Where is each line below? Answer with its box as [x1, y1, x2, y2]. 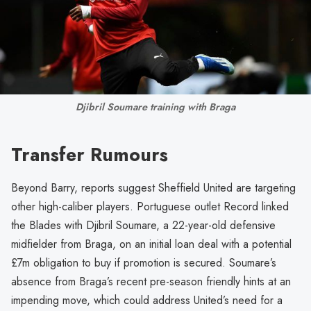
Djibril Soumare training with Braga [76, 99, 235, 114]
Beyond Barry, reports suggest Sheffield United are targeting [11, 180, 296, 196]
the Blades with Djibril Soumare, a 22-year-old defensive [11, 217, 276, 234]
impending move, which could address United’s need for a [11, 292, 283, 309]
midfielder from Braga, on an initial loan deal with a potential [11, 236, 292, 253]
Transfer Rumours [11, 141, 168, 169]
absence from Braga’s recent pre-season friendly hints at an [11, 274, 291, 290]
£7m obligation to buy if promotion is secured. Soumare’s [11, 255, 276, 271]
